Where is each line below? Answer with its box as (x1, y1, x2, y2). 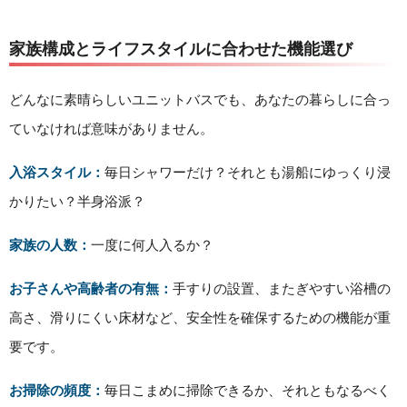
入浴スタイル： (9, 163, 104, 182)
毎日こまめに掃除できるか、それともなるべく (104, 381, 391, 400)
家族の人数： (9, 235, 91, 254)
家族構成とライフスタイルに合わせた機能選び (9, 39, 352, 60)
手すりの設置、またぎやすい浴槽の (173, 279, 391, 298)
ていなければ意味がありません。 (9, 119, 213, 138)
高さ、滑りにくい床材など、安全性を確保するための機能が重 (9, 308, 391, 327)
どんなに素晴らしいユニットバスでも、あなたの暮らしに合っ (9, 90, 391, 109)
